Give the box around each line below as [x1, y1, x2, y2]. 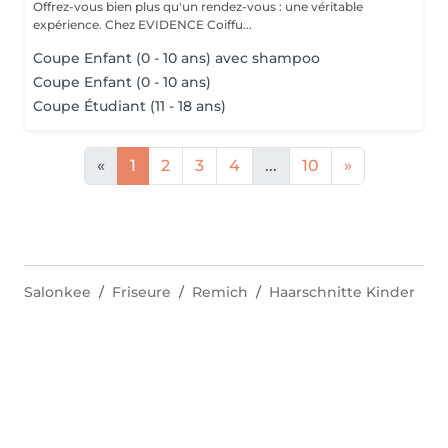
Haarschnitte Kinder [269, 283, 415, 301]
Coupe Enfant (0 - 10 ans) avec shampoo [33, 49, 320, 67]
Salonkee [24, 283, 91, 301]
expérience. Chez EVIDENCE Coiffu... [105, 17, 252, 32]
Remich [192, 283, 248, 301]
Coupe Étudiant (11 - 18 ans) [33, 97, 226, 115]
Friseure [112, 283, 171, 301]
